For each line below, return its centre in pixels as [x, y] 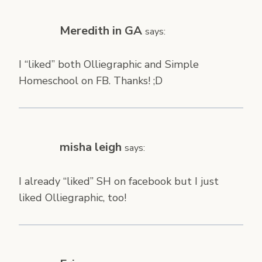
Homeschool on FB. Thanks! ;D [91, 81]
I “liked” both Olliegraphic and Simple [109, 65]
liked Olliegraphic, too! [73, 197]
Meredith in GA [101, 30]
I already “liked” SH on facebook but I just [119, 181]
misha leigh [91, 147]
